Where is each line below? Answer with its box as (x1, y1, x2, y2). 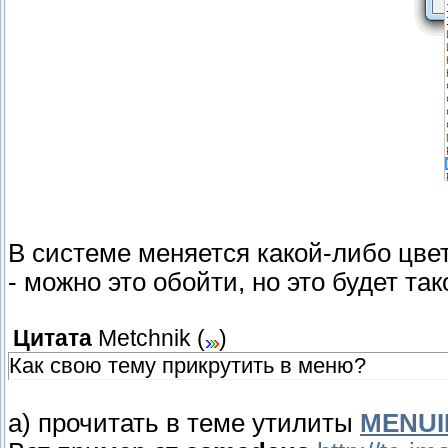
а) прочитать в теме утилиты (8, 409, 360, 438)
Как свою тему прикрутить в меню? (9, 353, 366, 379)
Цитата (13, 326, 92, 352)
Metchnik (98, 326, 191, 352)
